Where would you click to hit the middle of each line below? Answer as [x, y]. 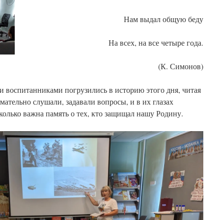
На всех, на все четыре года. [156, 42]
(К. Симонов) [181, 66]
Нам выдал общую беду [164, 19]
